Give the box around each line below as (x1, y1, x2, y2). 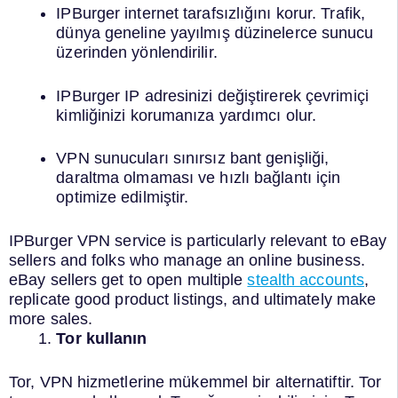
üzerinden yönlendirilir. (56, 43, 218, 61)
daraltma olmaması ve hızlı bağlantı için (56, 169, 341, 187)
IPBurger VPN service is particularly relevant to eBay (9, 231, 387, 250)
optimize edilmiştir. (56, 188, 189, 207)
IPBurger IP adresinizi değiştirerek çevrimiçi (56, 86, 369, 105)
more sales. (9, 309, 98, 328)
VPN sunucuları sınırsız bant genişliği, (56, 149, 330, 168)
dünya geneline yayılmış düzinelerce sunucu (56, 23, 374, 42)
